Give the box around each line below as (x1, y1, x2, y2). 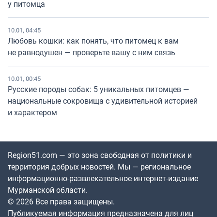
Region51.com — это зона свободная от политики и (8, 150, 192, 161)
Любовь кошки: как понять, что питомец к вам (8, 35, 179, 46)
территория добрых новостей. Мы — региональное (8, 161, 191, 172)
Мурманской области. (8, 185, 88, 196)
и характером (8, 107, 57, 118)
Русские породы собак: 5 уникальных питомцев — (8, 84, 189, 95)
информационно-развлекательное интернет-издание (8, 173, 198, 184)
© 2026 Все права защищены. (8, 196, 115, 207)
